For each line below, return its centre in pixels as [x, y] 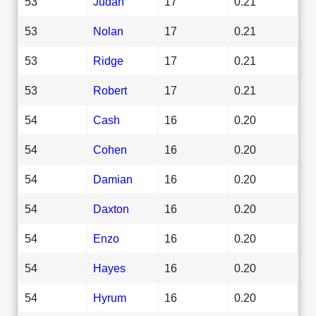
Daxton [111, 208]
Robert [110, 90]
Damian [113, 179]
